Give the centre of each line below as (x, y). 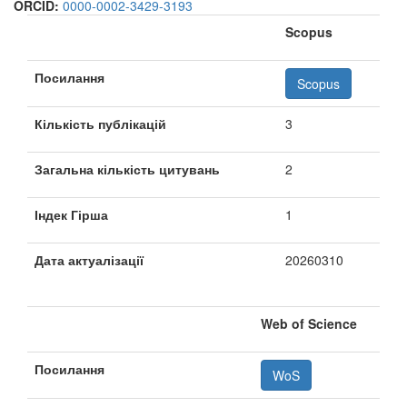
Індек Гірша (71, 214)
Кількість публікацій (100, 124)
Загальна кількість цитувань (127, 169)
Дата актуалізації (89, 260)
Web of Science (309, 323)
